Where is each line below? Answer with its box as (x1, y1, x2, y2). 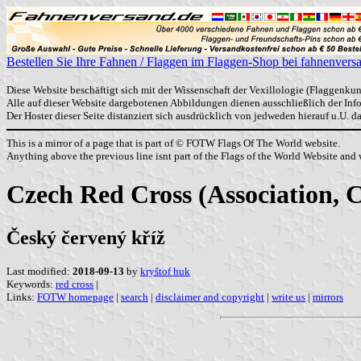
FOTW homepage (37, 290, 114, 303)
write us (272, 290, 305, 303)
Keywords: (6, 277, 56, 290)
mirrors (313, 290, 343, 303)
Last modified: (6, 264, 73, 277)
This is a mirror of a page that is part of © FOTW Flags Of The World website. (6, 137, 340, 149)
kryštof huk (140, 264, 190, 277)
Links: (6, 290, 37, 303)
